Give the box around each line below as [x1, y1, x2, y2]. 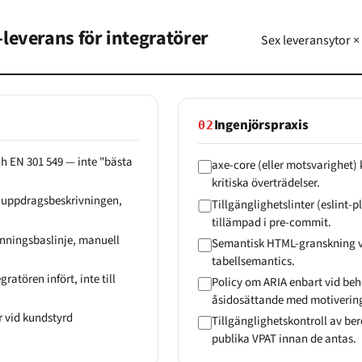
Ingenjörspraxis [213, 116, 309, 136]
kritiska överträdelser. [211, 175, 320, 192]
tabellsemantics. [211, 252, 295, 270]
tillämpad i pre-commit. [211, 213, 331, 231]
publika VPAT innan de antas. [211, 330, 356, 348]
